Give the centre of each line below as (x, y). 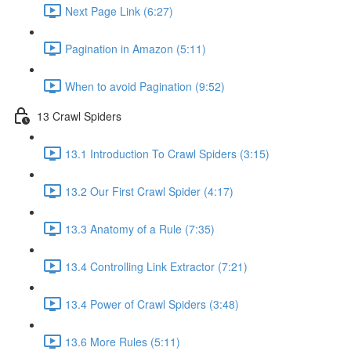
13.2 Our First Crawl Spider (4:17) (149, 191)
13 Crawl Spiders (79, 116)
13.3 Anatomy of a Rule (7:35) (140, 228)
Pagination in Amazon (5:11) (136, 48)
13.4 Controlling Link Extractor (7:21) (156, 266)
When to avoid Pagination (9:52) (145, 86)
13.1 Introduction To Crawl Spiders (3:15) (167, 153)
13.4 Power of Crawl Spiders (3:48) (152, 304)
